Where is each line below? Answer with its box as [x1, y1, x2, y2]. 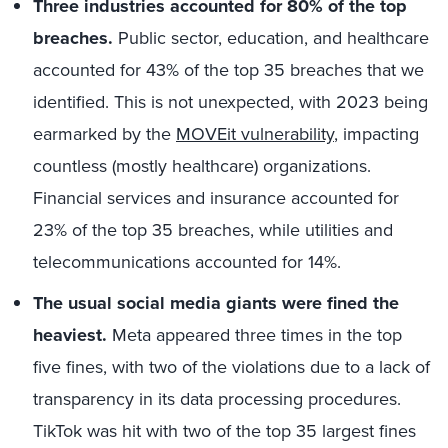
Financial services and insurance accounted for [33, 185, 399, 211]
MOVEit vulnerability [176, 121, 334, 147]
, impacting [334, 121, 419, 147]
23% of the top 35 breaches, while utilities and [33, 217, 393, 243]
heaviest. [33, 322, 107, 348]
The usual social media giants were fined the [33, 290, 399, 316]
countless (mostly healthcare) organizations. [33, 153, 371, 179]
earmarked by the [33, 121, 176, 147]
